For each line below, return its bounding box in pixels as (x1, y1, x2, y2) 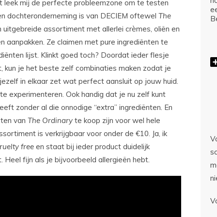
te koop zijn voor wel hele (73, 116, 160, 125)
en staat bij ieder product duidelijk (34, 142, 150, 152)
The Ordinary (28, 116, 73, 125)
